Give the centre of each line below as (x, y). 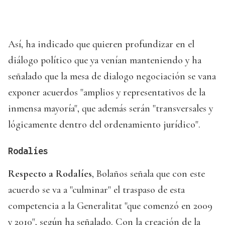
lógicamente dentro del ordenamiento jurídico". (104, 125)
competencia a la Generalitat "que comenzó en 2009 (110, 206)
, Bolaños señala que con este (148, 174)
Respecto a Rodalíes (50, 174)
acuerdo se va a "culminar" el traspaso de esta (96, 190)
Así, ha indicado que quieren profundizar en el (101, 44)
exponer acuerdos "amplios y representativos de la (107, 93)
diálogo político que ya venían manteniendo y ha (105, 61)
